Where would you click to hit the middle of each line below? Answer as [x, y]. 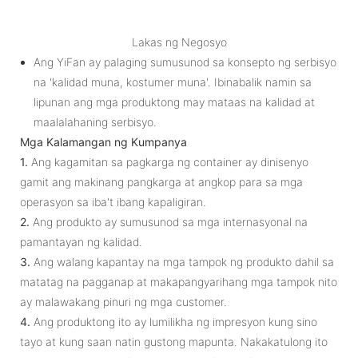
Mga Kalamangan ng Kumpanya [103, 141]
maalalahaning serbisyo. [95, 121]
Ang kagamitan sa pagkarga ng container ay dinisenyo [168, 161]
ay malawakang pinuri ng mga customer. [123, 301]
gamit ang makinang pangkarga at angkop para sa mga [161, 181]
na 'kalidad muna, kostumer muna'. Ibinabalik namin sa [172, 82]
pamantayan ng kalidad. [81, 241]
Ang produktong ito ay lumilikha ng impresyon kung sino [174, 321]
